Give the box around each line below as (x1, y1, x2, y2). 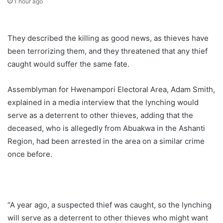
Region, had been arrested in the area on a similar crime (7, 136, 205, 146)
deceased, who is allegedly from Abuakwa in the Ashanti (7, 123, 205, 133)
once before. (7, 149, 52, 159)
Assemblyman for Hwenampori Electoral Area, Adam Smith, (7, 85, 215, 95)
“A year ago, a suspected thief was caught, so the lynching (7, 200, 212, 210)
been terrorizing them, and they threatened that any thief (7, 46, 208, 56)
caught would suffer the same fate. (7, 59, 129, 69)
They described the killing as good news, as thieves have (7, 33, 209, 43)
